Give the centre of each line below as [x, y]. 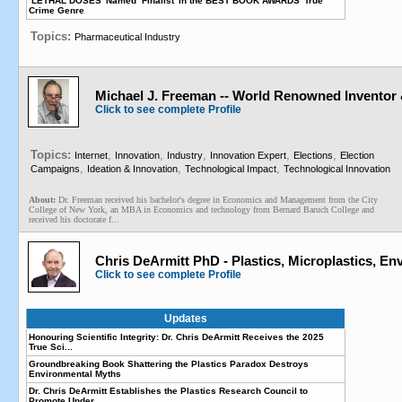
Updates [186, 319]
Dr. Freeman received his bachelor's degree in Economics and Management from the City [218, 200]
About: [42, 200]
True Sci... [51, 347]
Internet [91, 155]
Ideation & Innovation [132, 169]
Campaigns [55, 169]
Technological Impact [231, 169]
